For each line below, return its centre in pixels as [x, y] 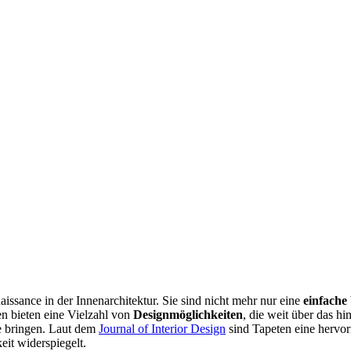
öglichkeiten [211, 314]
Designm [156, 314]
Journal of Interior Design [162, 328]
